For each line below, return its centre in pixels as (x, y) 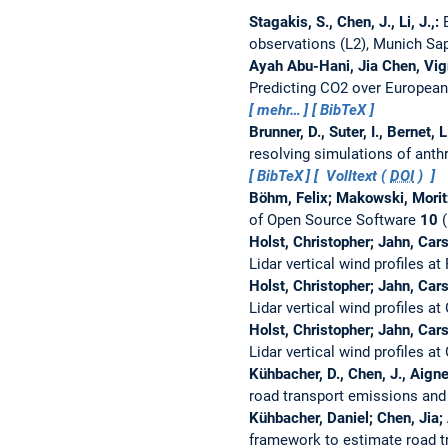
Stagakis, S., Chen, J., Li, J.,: (345, 21)
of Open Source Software (334, 219)
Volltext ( (356, 175)
